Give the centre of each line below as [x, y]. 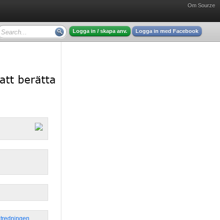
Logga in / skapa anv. [100, 31]
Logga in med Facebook [167, 31]
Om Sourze [201, 5]
